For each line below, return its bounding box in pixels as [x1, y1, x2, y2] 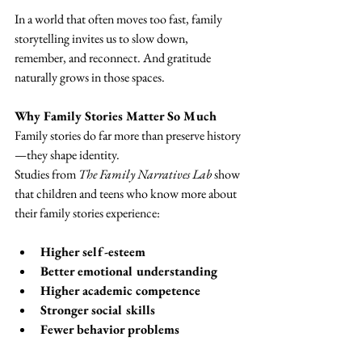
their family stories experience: [15, 204, 160, 222]
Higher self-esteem [40, 243, 145, 261]
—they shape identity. [15, 146, 120, 164]
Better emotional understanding [40, 263, 217, 280]
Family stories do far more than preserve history [15, 127, 241, 145]
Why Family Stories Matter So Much [15, 107, 217, 125]
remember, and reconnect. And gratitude [15, 49, 213, 67]
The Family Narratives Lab [78, 166, 212, 183]
